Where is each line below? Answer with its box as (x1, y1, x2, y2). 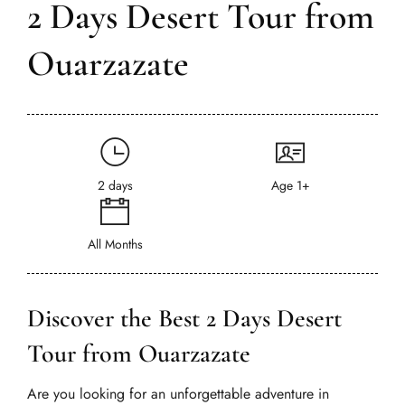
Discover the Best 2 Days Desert (27, 303, 342, 334)
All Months (87, 235, 143, 253)
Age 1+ (270, 176, 310, 194)
